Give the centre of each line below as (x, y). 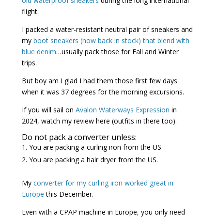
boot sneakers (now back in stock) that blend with (111, 40)
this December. (69, 194)
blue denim (39, 51)
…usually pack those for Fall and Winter (117, 51)
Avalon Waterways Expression (122, 109)
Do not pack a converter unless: (79, 137)
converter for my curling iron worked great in (103, 183)
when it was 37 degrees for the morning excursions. (103, 92)
